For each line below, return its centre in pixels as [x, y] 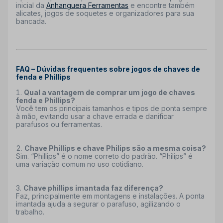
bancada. [31, 21]
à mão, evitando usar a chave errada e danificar [95, 116]
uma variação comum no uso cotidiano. [80, 164]
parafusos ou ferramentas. [59, 124]
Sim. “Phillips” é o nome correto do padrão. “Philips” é [104, 156]
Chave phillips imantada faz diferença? [93, 188]
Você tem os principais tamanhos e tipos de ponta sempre [111, 108]
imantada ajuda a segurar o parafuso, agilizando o [98, 204]
